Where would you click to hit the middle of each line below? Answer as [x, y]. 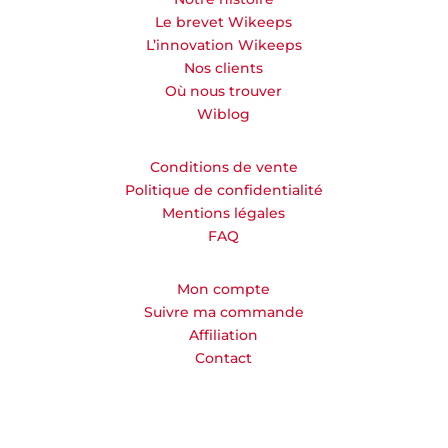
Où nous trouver [224, 90]
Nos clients [224, 67]
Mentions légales [224, 212]
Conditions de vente [223, 166]
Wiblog [224, 113]
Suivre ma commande [223, 311]
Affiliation [224, 334]
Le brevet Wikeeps [224, 21]
